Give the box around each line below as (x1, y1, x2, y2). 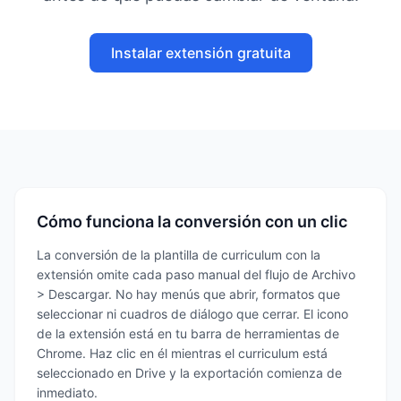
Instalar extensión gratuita (110, 44, 291, 62)
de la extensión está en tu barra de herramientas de (37, 326, 339, 341)
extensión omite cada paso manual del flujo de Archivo (37, 267, 355, 282)
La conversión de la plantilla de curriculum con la (37, 247, 320, 262)
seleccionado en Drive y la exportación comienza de (37, 365, 342, 380)
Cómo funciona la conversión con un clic (37, 212, 347, 231)
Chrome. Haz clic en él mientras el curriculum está (37, 346, 328, 361)
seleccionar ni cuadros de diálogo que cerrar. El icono (37, 306, 348, 321)
